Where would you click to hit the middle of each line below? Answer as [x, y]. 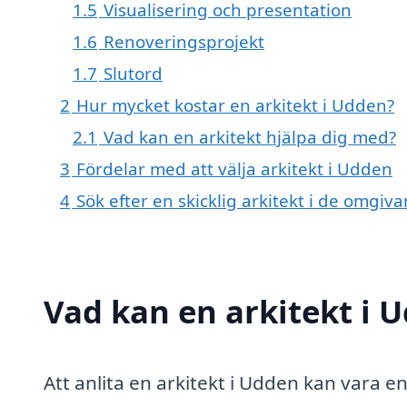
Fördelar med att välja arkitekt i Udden [234, 169]
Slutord [133, 74]
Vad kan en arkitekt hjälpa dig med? [250, 137]
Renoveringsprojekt [184, 42]
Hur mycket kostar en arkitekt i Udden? [235, 105]
